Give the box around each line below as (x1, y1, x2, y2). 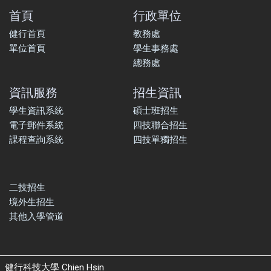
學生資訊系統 (9, 105, 64, 117)
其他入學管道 (9, 211, 64, 223)
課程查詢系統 (9, 134, 64, 146)
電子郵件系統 (9, 120, 64, 131)
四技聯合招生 (132, 120, 188, 131)
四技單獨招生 (132, 134, 188, 146)
